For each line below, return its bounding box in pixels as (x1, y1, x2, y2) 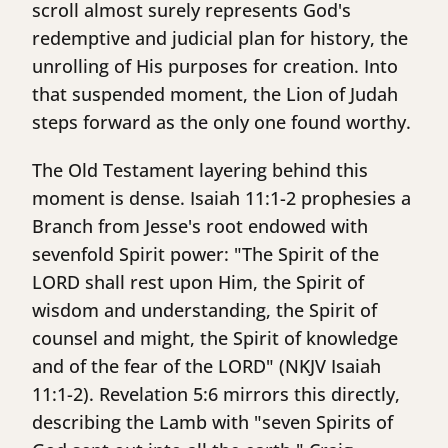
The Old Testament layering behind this (32, 158, 368, 183)
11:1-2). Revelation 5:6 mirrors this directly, (32, 382, 400, 407)
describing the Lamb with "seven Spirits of (32, 410, 393, 435)
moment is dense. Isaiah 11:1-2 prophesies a (32, 186, 411, 211)
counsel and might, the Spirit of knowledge (32, 326, 398, 351)
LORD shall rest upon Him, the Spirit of (32, 270, 364, 295)
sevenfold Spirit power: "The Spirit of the (32, 242, 379, 267)
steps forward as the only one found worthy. (32, 110, 411, 135)
